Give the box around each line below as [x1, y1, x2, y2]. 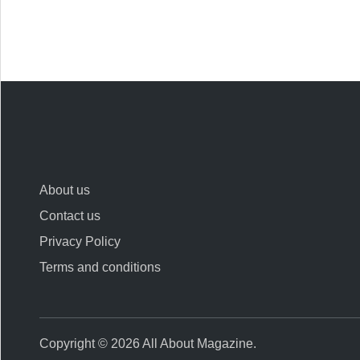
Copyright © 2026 [39, 336, 143, 350]
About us [39, 182, 91, 197]
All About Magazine [142, 336, 254, 350]
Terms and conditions [39, 260, 162, 274]
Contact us [39, 208, 101, 223]
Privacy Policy [39, 234, 121, 248]
